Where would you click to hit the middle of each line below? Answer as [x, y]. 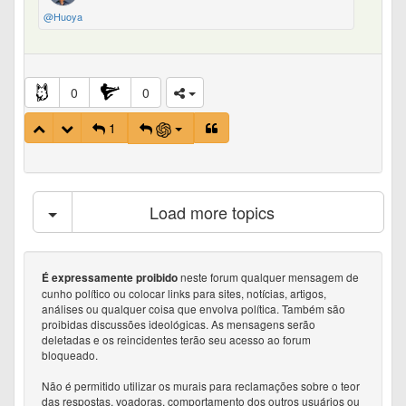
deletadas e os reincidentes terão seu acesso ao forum [176, 339]
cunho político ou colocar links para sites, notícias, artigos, [184, 293]
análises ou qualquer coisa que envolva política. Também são [193, 308]
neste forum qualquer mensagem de [268, 276]
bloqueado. [70, 354]
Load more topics [212, 212]
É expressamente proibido [110, 277]
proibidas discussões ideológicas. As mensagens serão [179, 324]
